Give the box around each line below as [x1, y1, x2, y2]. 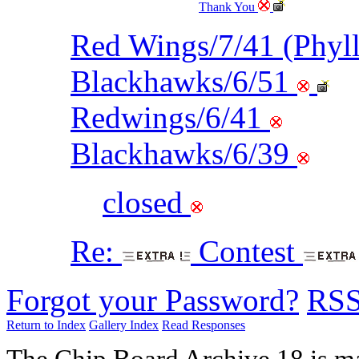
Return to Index [6, 318, 86, 333]
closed [103, 185, 191, 220]
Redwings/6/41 [71, 100, 270, 135]
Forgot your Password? [6, 283, 299, 318]
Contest [191, 234, 303, 269]
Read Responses [162, 318, 245, 333]
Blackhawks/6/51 [71, 64, 297, 99]
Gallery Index [89, 318, 159, 333]
